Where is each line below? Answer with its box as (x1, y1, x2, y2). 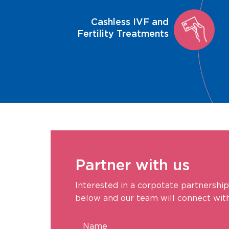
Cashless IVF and (91, 16, 169, 28)
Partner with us (75, 155, 190, 174)
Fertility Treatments (77, 28, 169, 39)
